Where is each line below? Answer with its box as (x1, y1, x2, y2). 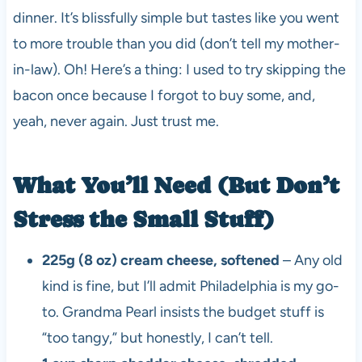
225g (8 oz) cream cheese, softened (41, 250, 280, 269)
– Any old (279, 250, 343, 269)
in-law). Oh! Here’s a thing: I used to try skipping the (12, 60, 346, 78)
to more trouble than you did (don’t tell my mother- (12, 34, 340, 53)
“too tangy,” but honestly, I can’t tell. (41, 328, 273, 347)
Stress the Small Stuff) (12, 205, 275, 232)
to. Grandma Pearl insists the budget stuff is (41, 302, 324, 321)
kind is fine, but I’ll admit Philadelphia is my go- (41, 276, 339, 295)
